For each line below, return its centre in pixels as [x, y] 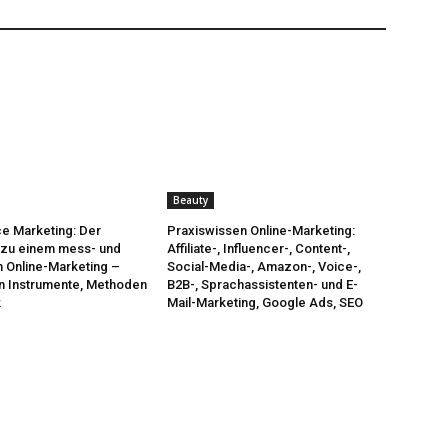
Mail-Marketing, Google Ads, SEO [265, 303]
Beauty [191, 200]
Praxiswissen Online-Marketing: [261, 231]
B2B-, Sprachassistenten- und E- [263, 285]
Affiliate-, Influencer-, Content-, [259, 249]
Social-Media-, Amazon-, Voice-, [264, 267]
